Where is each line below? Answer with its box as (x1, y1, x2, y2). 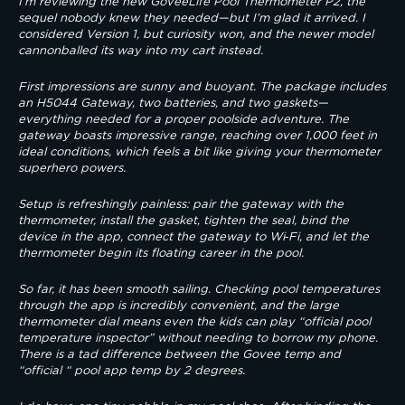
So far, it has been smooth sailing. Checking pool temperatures (18, 284, 380, 296)
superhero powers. (18, 163, 126, 174)
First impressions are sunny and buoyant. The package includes (18, 81, 386, 93)
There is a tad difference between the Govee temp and (18, 349, 341, 361)
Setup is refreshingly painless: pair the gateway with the (18, 199, 344, 211)
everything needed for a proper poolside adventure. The (18, 114, 349, 126)
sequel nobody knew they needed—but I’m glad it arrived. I (18, 13, 365, 24)
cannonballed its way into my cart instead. (18, 45, 263, 57)
